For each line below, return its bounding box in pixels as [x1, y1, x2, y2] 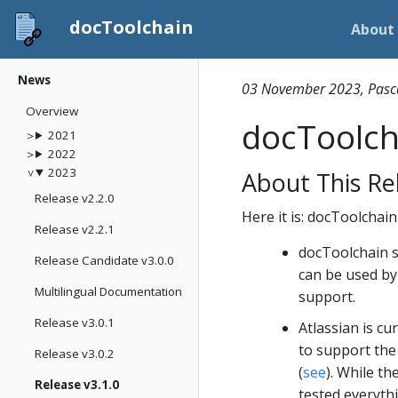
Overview [26, 103, 78, 119]
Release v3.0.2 [35, 346, 115, 362]
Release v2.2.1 [35, 221, 115, 237]
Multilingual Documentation [35, 283, 182, 299]
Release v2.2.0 [35, 190, 115, 206]
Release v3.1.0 [35, 377, 119, 393]
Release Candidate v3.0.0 [35, 252, 174, 268]
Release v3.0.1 [35, 314, 115, 330]
